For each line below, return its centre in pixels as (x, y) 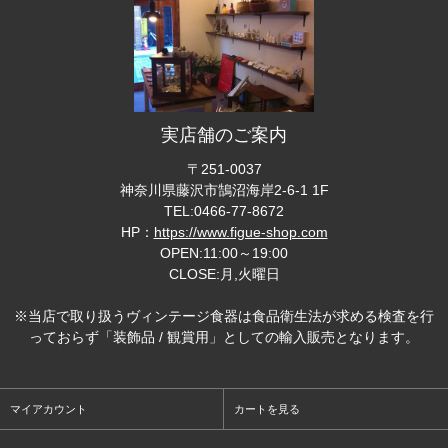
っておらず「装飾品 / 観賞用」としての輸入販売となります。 (224, 336)
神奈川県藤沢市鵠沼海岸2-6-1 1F (224, 189)
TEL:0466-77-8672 (224, 210)
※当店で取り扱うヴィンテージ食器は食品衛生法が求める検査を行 (224, 315)
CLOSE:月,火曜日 (224, 273)
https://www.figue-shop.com (240, 231)
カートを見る (267, 408)
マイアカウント (48, 408)
